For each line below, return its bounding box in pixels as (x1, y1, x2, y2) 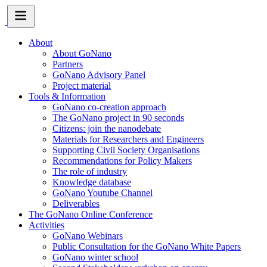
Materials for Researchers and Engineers (52, 134, 204, 144)
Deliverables (52, 198, 100, 209)
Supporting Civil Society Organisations (52, 145, 200, 155)
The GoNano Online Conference (29, 209, 153, 219)
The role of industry (52, 166, 127, 176)
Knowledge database (52, 177, 131, 187)
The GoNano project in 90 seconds (52, 113, 184, 123)
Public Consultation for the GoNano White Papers (52, 241, 241, 252)
